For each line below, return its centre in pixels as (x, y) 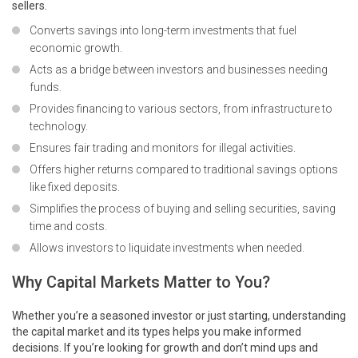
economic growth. (76, 48)
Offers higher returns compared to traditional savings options (184, 170)
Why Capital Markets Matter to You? (141, 282)
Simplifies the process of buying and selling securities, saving (183, 209)
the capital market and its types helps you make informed (157, 332)
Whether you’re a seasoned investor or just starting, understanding (179, 316)
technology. (59, 127)
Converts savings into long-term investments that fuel (163, 31)
